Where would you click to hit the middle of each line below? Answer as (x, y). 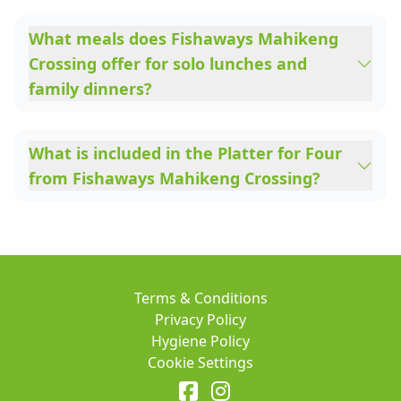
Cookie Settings (200, 363)
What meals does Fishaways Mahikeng (183, 38)
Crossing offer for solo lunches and (168, 64)
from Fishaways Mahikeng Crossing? (175, 178)
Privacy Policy (200, 320)
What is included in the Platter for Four (185, 153)
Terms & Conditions (200, 298)
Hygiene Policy (200, 341)
